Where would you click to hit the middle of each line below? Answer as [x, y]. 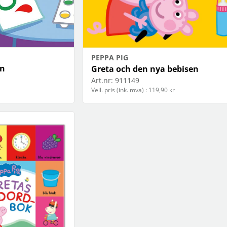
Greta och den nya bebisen [145, 69]
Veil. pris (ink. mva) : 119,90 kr [133, 90]
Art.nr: [102, 81]
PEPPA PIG [109, 58]
